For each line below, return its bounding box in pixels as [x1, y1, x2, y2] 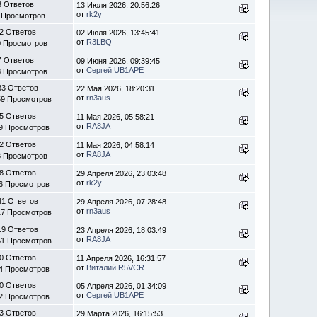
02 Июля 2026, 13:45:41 [76, 28, 161, 37]
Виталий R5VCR [86, 263, 145, 272]
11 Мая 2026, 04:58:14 [76, 140, 155, 149]
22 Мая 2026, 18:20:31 [76, 83, 156, 93]
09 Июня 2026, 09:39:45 [76, 56, 161, 65]
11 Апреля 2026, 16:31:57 [76, 253, 166, 263]
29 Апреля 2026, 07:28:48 [76, 197, 167, 206]
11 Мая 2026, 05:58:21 [76, 112, 155, 121]
